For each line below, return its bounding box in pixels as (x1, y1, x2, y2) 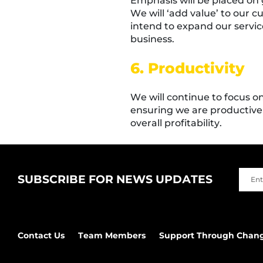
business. (130, 33, 174, 45)
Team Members (78, 230, 146, 241)
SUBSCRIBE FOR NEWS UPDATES (18, 173, 213, 186)
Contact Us (18, 230, 65, 241)
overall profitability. (130, 117, 222, 129)
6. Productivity (130, 59, 245, 77)
